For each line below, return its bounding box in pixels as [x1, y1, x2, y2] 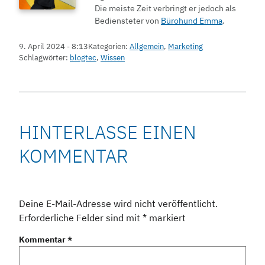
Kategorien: [88, 41, 130, 52]
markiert [147, 212, 186, 224]
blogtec [70, 53, 96, 63]
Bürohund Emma [161, 15, 222, 27]
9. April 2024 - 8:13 [19, 41, 88, 52]
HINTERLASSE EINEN [19, 120, 196, 145]
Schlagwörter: [19, 53, 70, 63]
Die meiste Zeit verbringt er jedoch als [95, 2, 236, 14]
